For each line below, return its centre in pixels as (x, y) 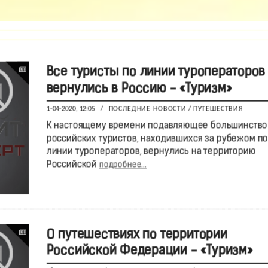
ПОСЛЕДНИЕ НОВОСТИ (147, 109)
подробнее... (123, 165)
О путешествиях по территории (136, 235)
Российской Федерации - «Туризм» (149, 251)
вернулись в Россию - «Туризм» (139, 89)
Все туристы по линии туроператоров (156, 72)
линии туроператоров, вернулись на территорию (151, 152)
